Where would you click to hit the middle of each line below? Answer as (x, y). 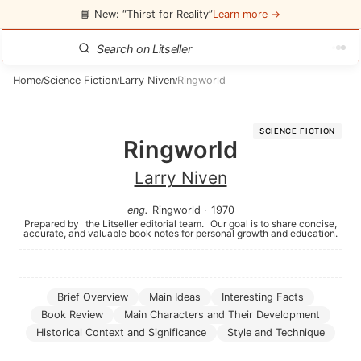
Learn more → (247, 14)
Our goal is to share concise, (272, 224)
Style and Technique (276, 332)
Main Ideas (175, 297)
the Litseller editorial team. (145, 224)
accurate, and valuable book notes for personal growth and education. (180, 233)
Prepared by (53, 224)
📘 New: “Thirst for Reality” (147, 14)
